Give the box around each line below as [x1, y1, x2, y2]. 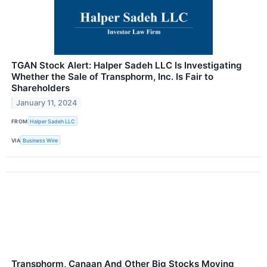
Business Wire [23, 136, 58, 144]
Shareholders [11, 82, 70, 94]
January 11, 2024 [16, 98, 77, 107]
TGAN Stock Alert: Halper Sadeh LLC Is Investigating [11, 60, 242, 72]
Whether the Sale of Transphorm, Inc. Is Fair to [11, 71, 213, 83]
